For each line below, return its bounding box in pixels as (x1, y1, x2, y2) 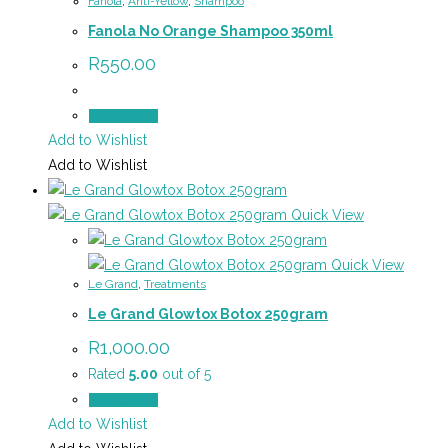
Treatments (144, 277, 206, 292)
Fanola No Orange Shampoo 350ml (88, 22, 333, 39)
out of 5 (158, 365, 211, 382)
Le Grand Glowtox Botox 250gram (88, 306, 328, 323)
